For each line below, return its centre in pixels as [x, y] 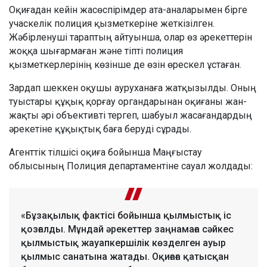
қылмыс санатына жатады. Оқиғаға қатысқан [125, 256]
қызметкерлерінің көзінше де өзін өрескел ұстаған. [125, 64]
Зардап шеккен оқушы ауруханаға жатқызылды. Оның [133, 88]
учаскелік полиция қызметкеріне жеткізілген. [112, 23]
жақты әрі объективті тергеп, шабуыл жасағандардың [131, 115]
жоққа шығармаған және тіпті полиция [96, 51]
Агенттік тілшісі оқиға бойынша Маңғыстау [105, 152]
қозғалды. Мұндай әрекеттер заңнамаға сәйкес [127, 229]
